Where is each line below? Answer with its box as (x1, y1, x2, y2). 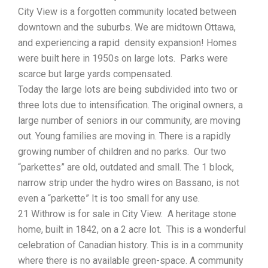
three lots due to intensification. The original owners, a (18, 99, 243, 111)
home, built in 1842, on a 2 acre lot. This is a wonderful (18, 223, 246, 235)
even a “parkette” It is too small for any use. (18, 192, 200, 204)
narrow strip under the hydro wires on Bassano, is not (18, 176, 239, 188)
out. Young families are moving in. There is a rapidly (18, 130, 231, 142)
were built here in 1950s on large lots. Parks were (18, 52, 228, 64)
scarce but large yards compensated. (18, 68, 172, 80)
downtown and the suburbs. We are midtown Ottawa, (18, 21, 236, 33)
